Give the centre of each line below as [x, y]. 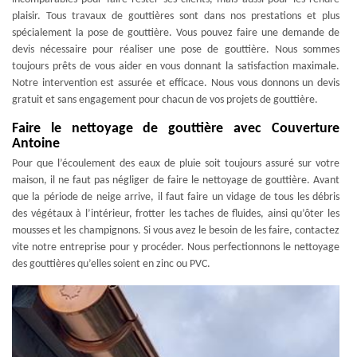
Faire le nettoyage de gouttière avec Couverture [176, 129]
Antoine [36, 144]
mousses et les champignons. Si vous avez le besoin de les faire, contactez [176, 231]
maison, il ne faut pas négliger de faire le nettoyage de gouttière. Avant [176, 180]
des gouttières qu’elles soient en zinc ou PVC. [111, 264]
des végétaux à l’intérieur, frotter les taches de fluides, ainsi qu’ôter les [176, 214]
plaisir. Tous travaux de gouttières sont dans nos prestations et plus [176, 16]
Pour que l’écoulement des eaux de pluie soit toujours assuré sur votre [176, 164]
